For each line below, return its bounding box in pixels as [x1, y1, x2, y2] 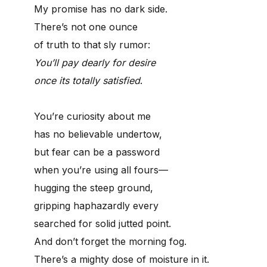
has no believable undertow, [34, 128, 162, 140]
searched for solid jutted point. [34, 217, 171, 229]
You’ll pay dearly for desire [34, 56, 156, 69]
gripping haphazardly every [34, 199, 159, 212]
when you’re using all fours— [34, 163, 168, 176]
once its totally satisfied [34, 74, 140, 86]
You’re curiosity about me [34, 110, 151, 122]
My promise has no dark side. [34, 2, 167, 15]
